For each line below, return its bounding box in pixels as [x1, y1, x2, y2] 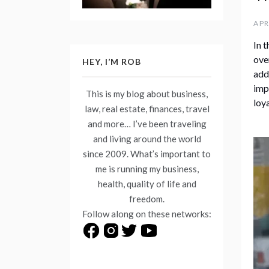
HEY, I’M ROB [82, 56, 141, 67]
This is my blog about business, [86, 88, 208, 100]
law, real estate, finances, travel [84, 103, 210, 115]
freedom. [129, 193, 165, 205]
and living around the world [92, 133, 201, 145]
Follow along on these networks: [82, 208, 211, 220]
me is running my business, [95, 163, 199, 175]
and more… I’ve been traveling [87, 118, 207, 130]
